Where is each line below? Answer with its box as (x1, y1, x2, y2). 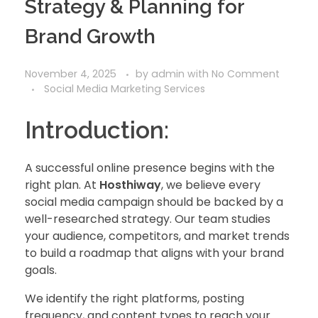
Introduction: (25, 116, 169, 145)
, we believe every (161, 177, 261, 194)
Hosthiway (99, 177, 161, 194)
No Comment (212, 67, 280, 82)
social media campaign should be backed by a (25, 194, 283, 211)
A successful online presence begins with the (25, 160, 275, 177)
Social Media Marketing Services (44, 82, 205, 97)
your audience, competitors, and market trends (25, 228, 290, 245)
